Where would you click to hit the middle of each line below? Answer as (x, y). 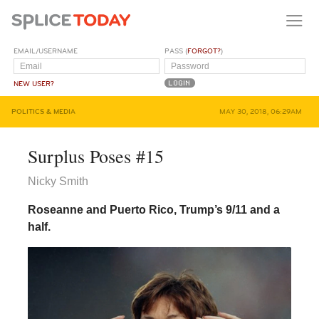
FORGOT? (204, 51)
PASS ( (176, 51)
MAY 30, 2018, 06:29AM (260, 111)
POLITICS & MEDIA (43, 111)
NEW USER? (34, 84)
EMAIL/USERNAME (46, 51)
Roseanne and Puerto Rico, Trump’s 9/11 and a (153, 209)
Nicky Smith (58, 181)
